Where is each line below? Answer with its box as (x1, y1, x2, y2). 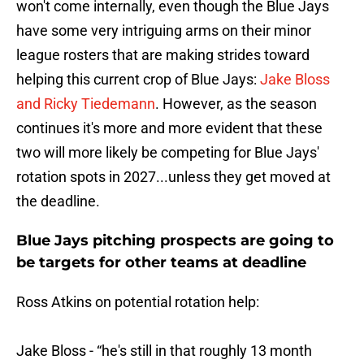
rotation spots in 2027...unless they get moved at (16, 168, 331, 186)
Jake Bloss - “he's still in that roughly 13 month (16, 342, 312, 360)
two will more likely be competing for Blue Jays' (16, 144, 319, 162)
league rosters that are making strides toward (16, 46, 310, 64)
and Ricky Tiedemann (16, 95, 155, 113)
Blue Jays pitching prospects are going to (16, 232, 334, 250)
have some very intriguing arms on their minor (16, 22, 311, 40)
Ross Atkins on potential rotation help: (16, 293, 259, 311)
